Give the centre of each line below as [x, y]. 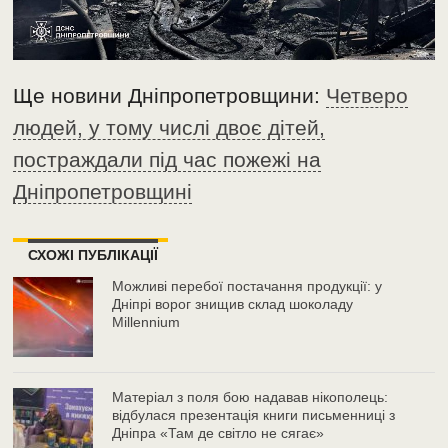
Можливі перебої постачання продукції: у [247, 286]
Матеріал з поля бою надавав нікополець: [250, 397]
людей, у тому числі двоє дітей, [169, 128]
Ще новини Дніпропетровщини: [170, 96]
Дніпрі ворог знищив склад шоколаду [233, 304]
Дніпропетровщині [103, 192]
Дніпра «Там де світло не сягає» [218, 433]
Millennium [146, 322]
